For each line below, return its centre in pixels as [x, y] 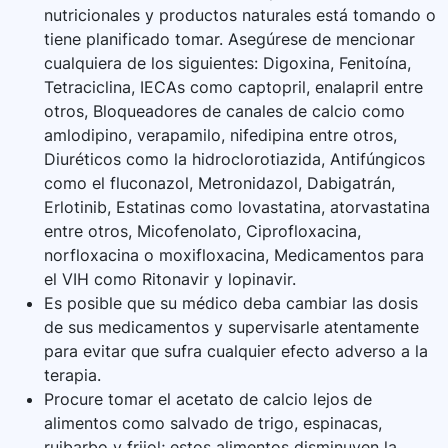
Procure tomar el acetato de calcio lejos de [208, 399]
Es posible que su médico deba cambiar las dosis [231, 303]
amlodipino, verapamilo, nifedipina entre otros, [220, 135]
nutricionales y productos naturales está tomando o [240, 15]
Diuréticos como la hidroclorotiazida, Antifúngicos [234, 159]
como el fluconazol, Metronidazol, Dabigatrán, [219, 183]
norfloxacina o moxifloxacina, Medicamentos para [234, 255]
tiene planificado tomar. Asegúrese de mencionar [229, 39]
